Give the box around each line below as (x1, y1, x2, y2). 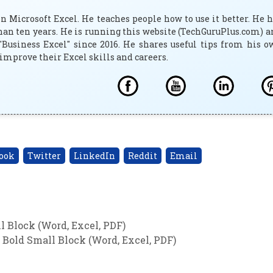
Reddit (128, 149, 157, 161)
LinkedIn (74, 149, 115, 161)
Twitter (27, 149, 61, 161)
